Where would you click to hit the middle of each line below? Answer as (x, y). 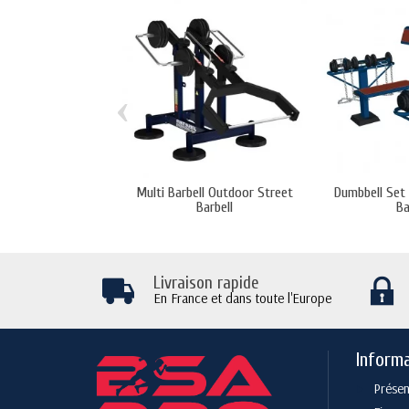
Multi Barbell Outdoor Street (215, 192)
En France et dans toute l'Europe (242, 299)
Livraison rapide (206, 283)
